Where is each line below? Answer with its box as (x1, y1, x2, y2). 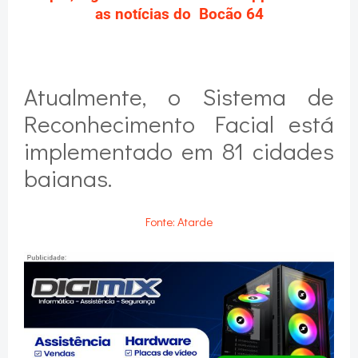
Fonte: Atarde (145, 213, 213, 229)
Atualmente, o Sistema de (24, 80, 334, 112)
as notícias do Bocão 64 (94, 5, 264, 23)
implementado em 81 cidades (24, 134, 334, 166)
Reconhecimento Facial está (24, 107, 334, 139)
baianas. (24, 161, 112, 193)
